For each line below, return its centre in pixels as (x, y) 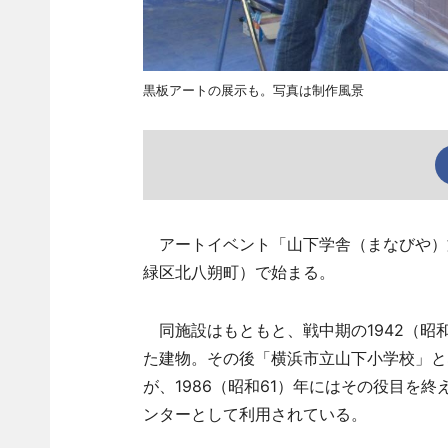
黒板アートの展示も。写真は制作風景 (253, 90)
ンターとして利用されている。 (254, 414)
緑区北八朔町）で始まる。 (238, 272)
